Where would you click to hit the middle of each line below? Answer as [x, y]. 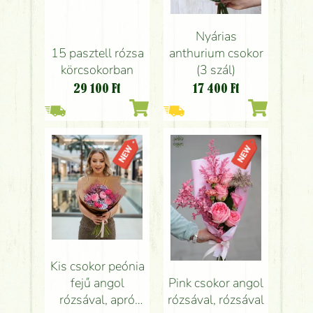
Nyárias [216, 36]
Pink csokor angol [216, 283]
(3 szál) [216, 70]
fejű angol [97, 283]
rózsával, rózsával [216, 299]
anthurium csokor [216, 53]
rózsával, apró [97, 299]
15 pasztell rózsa [97, 53]
